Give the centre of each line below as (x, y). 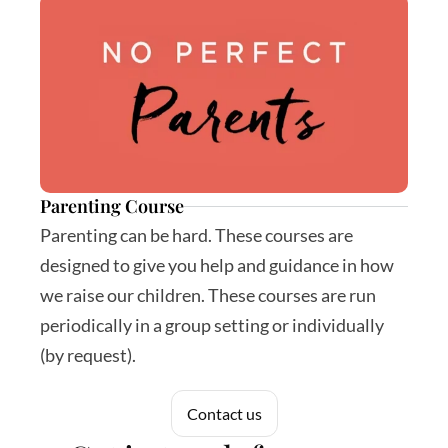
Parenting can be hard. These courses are (196, 235)
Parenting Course (112, 206)
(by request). (88, 355)
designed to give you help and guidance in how (217, 265)
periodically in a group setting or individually (212, 325)
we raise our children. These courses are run (208, 295)
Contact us (224, 413)
